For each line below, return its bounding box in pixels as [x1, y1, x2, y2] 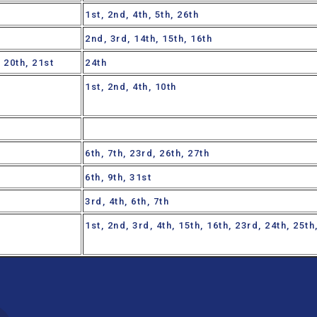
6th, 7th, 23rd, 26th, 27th [85, 148, 209, 159]
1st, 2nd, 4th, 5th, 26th [85, 9, 199, 21]
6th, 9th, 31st [85, 172, 151, 183]
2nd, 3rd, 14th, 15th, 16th [85, 33, 216, 45]
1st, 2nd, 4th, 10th [85, 81, 177, 93]
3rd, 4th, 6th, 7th [85, 196, 169, 207]
